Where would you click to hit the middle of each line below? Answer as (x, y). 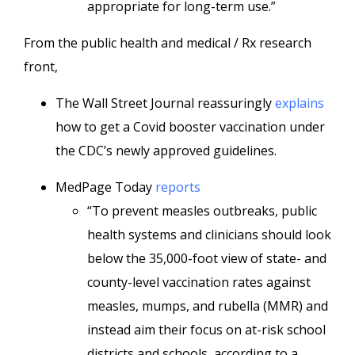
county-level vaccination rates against (199, 282)
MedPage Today (105, 187)
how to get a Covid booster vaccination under (190, 127)
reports (178, 187)
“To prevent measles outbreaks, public (202, 211)
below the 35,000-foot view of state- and (207, 258)
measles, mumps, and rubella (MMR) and (208, 306)
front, (41, 67)
